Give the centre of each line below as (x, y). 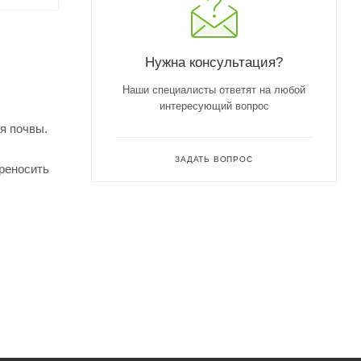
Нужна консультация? (214, 62)
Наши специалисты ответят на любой (214, 89)
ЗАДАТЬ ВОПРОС (214, 159)
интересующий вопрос (214, 106)
